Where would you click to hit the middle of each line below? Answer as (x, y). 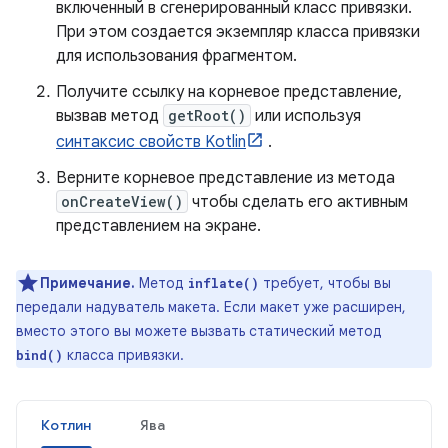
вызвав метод (109, 116)
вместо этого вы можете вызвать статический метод (199, 331)
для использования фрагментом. (176, 56)
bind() (39, 355)
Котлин (66, 425)
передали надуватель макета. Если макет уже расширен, (211, 307)
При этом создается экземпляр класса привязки (238, 32)
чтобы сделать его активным (298, 202)
